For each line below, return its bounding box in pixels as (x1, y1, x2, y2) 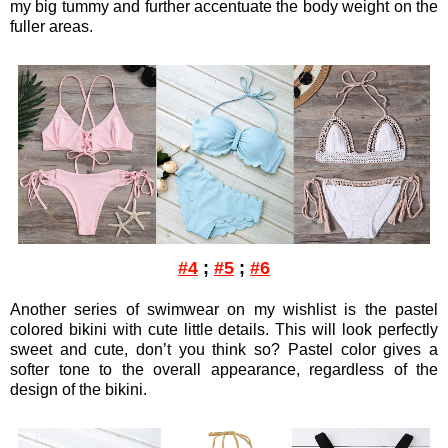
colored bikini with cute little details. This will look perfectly (10, 320, 438, 338)
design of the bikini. (10, 380, 147, 398)
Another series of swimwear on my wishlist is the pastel (10, 300, 438, 318)
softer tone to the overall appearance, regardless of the (10, 360, 438, 378)
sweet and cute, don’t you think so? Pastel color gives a (10, 340, 438, 358)
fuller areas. (10, 17, 93, 35)
